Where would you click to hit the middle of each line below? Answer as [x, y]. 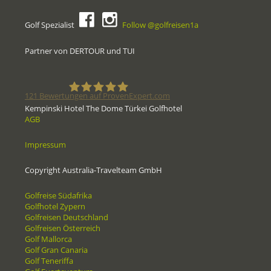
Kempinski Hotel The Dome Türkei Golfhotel [103, 108]
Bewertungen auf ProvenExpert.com [104, 96]
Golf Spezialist [51, 25]
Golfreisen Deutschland [67, 217]
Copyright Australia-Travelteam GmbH [93, 170]
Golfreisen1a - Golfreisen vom [161, 124]
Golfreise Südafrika [58, 195]
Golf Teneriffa [49, 260]
